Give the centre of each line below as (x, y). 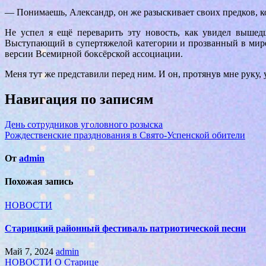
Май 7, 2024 (29, 252)
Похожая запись (39, 182)
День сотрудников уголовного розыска (84, 124)
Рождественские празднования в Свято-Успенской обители (125, 135)
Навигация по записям (79, 99)
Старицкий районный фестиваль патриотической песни (125, 229)
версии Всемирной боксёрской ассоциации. (94, 54)
